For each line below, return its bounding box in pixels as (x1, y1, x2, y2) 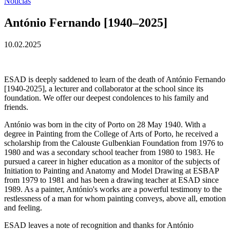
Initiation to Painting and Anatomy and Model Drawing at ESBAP (4, 166, 219, 175)
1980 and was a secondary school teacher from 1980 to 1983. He (4, 147, 215, 157)
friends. (4, 102, 28, 111)
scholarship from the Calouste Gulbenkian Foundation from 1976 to (4, 138, 223, 147)
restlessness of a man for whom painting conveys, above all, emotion (4, 194, 226, 203)
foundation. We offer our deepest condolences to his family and (4, 93, 208, 102)
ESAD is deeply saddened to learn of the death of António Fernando (4, 74, 225, 84)
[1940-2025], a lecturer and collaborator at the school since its (4, 84, 203, 93)
